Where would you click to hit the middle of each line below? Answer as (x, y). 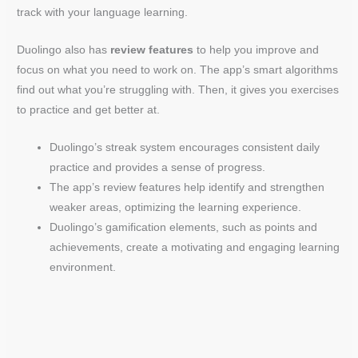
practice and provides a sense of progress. (158, 168)
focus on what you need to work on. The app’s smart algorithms (178, 70)
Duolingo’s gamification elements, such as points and (184, 228)
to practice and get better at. (89, 110)
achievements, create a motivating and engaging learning (195, 248)
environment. (83, 268)
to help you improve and (257, 50)
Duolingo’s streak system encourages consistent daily (185, 148)
